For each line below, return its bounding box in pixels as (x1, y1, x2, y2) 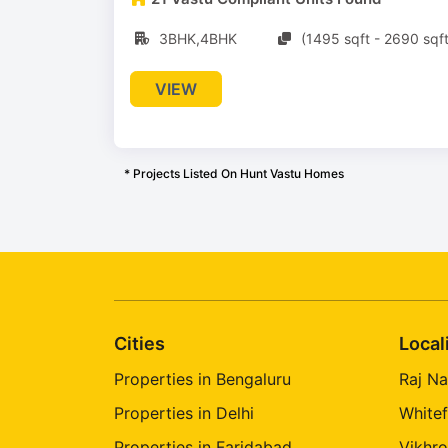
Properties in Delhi (114, 403, 254, 424)
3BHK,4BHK (159, 30, 237, 48)
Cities (114, 333, 165, 355)
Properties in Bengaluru (114, 369, 291, 390)
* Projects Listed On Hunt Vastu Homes (124, 166, 344, 182)
